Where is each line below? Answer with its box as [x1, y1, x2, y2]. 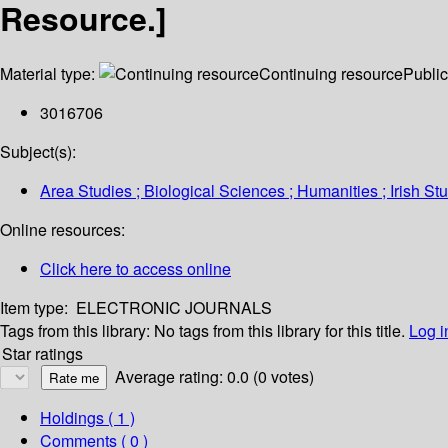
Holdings [40, 406, 104, 430]
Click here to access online [40, 257, 231, 281]
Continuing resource [259, 62, 403, 86]
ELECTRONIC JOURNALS [76, 296, 272, 320]
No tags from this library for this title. [154, 319, 405, 343]
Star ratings [2, 342, 83, 366]
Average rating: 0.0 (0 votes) [115, 365, 314, 389]
